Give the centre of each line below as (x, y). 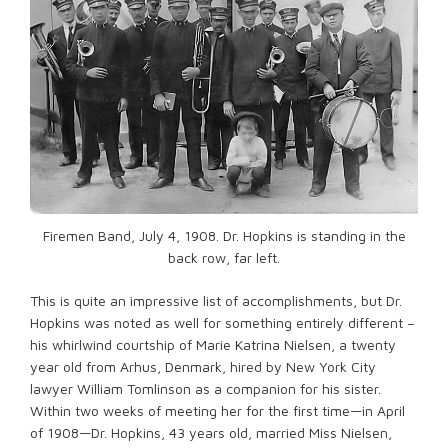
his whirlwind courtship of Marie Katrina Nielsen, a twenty (213, 345)
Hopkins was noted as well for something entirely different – (222, 323)
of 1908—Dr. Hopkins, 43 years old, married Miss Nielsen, (211, 433)
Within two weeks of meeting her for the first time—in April (217, 411)
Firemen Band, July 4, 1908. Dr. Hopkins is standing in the (224, 236)
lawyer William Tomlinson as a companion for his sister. (205, 389)
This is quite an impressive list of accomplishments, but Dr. (216, 301)
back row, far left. (224, 258)
